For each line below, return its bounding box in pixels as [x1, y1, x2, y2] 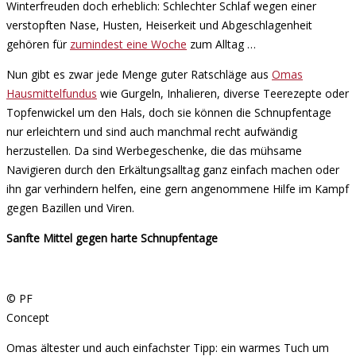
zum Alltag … [187, 36, 256, 52]
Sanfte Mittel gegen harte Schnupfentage [6, 230, 218, 246]
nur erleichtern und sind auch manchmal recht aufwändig [6, 123, 297, 139]
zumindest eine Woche [70, 36, 187, 52]
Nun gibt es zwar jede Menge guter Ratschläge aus [6, 66, 272, 82]
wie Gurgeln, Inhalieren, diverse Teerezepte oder [97, 85, 349, 101]
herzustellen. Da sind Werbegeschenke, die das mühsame [6, 142, 302, 158]
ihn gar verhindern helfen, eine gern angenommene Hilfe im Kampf [6, 180, 349, 196]
